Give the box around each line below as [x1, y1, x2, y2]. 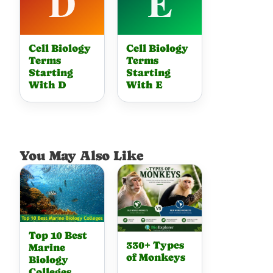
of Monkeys [126, 252, 186, 264]
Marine [29, 242, 66, 254]
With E [126, 79, 163, 91]
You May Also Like [19, 148, 144, 163]
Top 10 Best [29, 230, 88, 242]
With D [29, 79, 67, 91]
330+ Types [126, 239, 185, 252]
